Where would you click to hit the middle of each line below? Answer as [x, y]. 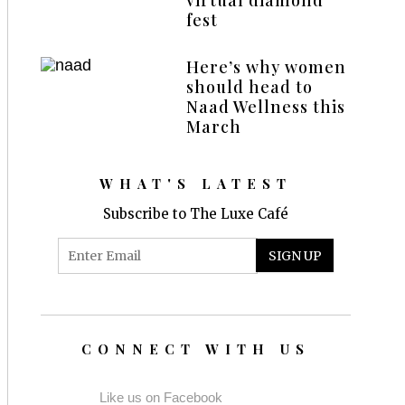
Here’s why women [267, 66]
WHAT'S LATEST [196, 183]
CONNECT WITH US [196, 348]
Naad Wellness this [266, 106]
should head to [250, 86]
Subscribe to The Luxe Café [196, 213]
